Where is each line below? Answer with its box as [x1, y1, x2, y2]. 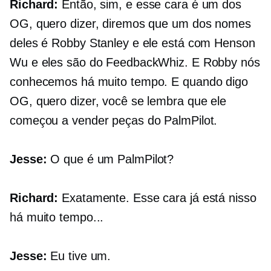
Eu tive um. [47, 249, 111, 263]
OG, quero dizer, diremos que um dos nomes [10, 17, 251, 31]
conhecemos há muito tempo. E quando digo [10, 75, 248, 89]
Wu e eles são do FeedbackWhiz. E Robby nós [10, 56, 260, 70]
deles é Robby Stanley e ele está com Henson [10, 36, 255, 50]
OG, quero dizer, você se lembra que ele [10, 94, 227, 108]
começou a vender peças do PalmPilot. [10, 114, 218, 128]
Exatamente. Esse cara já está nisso [58, 191, 256, 205]
